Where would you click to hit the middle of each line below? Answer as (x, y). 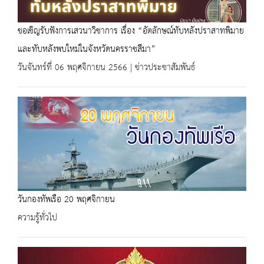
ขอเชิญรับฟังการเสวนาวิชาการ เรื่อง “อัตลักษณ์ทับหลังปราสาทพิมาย (131, 31)
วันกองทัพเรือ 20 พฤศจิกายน (66, 199)
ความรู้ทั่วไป (37, 218)
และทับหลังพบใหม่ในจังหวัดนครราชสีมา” (87, 49)
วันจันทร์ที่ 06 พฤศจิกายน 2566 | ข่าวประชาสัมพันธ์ (106, 67)
